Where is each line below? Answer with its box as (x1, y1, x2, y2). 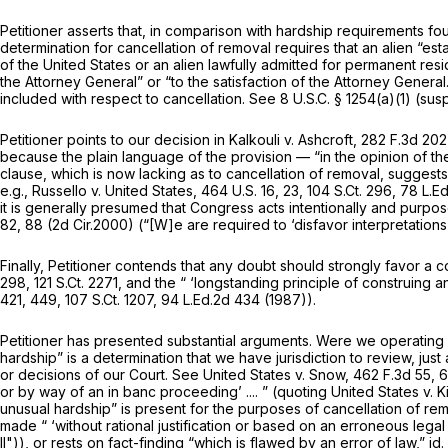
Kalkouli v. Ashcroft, (229, 131, 361, 149)
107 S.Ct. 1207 (65, 291, 153, 309)
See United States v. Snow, (172, 366, 353, 384)
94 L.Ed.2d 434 (161, 291, 260, 309)
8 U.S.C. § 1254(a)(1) (280, 90, 411, 108)
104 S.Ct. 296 (307, 182, 392, 200)
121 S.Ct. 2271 (34, 274, 118, 292)
